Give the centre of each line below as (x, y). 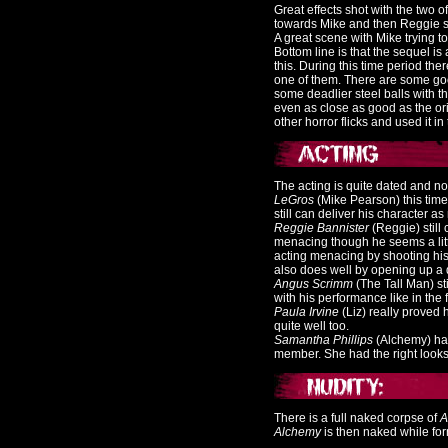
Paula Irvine (308, 312)
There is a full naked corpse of (357, 418)
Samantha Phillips (325, 340)
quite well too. (311, 326)
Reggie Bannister (321, 228)
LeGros (294, 200)
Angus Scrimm (313, 284)
